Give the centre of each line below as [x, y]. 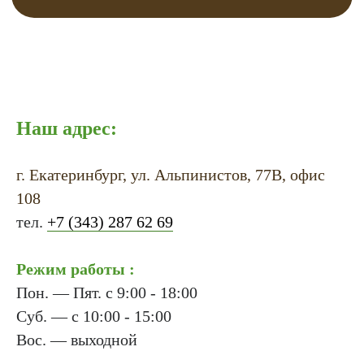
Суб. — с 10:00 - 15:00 [94, 316]
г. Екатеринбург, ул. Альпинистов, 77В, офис [171, 175]
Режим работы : [76, 269]
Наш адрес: [67, 129]
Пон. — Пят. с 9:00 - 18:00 [107, 293]
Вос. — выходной [77, 340]
